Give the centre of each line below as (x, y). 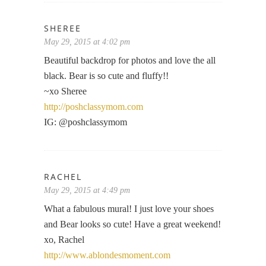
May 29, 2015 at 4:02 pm (87, 42)
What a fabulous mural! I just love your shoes (129, 208)
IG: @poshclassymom (85, 122)
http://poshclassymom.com (94, 106)
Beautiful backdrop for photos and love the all (130, 60)
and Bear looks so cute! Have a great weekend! (132, 224)
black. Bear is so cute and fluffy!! (106, 75)
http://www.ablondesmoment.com (107, 255)
